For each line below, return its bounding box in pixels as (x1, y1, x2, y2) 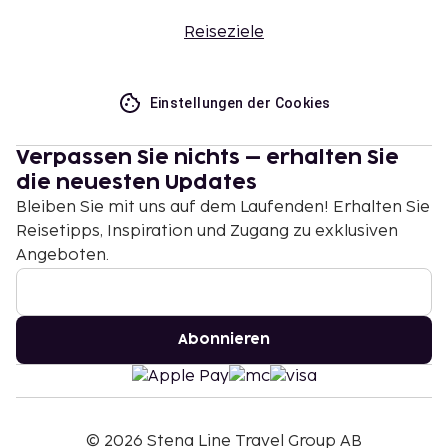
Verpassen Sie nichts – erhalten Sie (16, 148, 399, 168)
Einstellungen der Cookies (149, 95, 331, 111)
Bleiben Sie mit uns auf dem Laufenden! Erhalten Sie (16, 198, 430, 217)
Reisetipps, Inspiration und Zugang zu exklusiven (16, 222, 398, 241)
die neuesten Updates (16, 173, 257, 193)
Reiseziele (184, 23, 264, 42)
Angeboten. (16, 246, 109, 265)
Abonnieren (178, 333, 270, 346)
